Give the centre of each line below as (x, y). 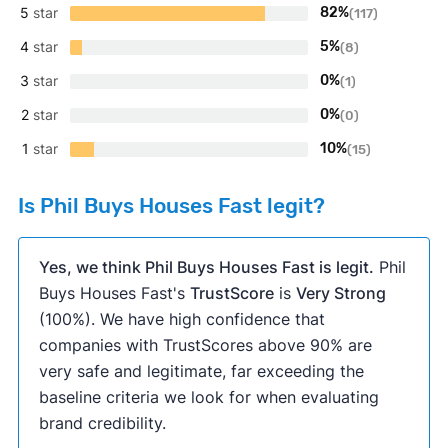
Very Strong (340, 293)
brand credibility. (102, 423)
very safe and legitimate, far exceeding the (201, 371)
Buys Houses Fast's (114, 293)
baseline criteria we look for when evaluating (208, 397)
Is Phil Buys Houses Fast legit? (171, 206)
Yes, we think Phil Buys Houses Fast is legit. (206, 267)
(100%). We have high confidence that (181, 319)
